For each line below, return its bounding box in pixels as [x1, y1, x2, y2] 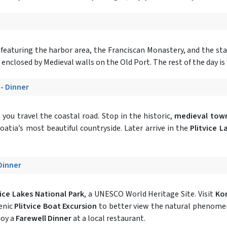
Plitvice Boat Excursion [14, 200, 97, 212]
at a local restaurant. [71, 212, 145, 224]
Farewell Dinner [16, 212, 71, 224]
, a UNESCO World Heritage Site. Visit [84, 188, 216, 200]
